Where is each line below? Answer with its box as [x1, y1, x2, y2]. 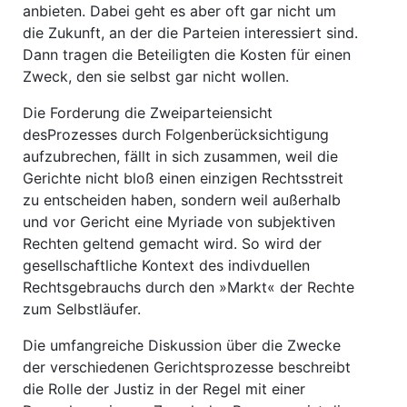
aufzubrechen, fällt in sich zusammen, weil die [23, 147, 338, 165]
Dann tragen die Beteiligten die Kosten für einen [23, 45, 351, 64]
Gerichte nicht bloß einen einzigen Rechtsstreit [23, 169, 343, 187]
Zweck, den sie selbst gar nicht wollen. [23, 67, 289, 85]
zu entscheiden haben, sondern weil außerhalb [23, 191, 341, 209]
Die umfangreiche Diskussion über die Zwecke [23, 336, 341, 354]
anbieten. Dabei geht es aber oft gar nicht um [23, 2, 336, 20]
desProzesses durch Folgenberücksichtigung [23, 125, 329, 144]
